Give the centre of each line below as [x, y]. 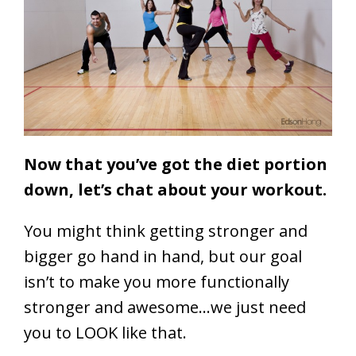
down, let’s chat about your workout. [175, 190]
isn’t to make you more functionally [157, 282]
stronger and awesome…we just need [165, 308]
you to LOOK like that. [105, 333]
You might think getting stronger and [166, 231]
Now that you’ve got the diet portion [176, 164]
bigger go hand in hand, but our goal [163, 257]
